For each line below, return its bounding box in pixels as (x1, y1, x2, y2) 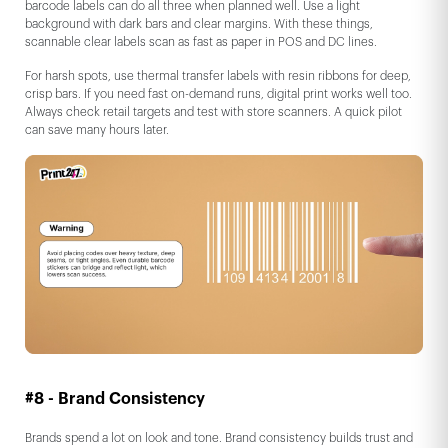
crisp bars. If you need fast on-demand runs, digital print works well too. (25, 88, 412, 101)
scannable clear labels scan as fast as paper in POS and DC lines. (25, 36, 377, 49)
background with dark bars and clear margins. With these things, (25, 18, 373, 31)
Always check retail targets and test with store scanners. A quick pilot (25, 106, 402, 119)
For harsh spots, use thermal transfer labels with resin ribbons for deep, (25, 70, 411, 83)
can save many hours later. (25, 124, 169, 137)
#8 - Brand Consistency (25, 391, 205, 408)
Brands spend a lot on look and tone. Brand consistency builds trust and (25, 432, 413, 445)
